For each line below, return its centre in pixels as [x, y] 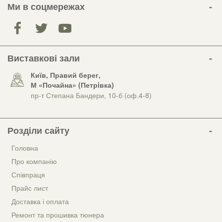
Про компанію [34, 161]
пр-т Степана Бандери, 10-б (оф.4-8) [91, 95]
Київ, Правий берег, [66, 75]
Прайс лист [30, 188]
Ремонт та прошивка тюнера [58, 214]
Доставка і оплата [40, 201]
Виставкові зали [44, 58]
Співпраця [28, 174]
